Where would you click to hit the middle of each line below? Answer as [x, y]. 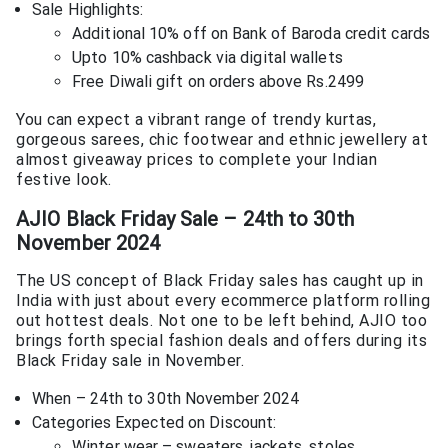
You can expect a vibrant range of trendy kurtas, [196, 120]
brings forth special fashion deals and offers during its [221, 341]
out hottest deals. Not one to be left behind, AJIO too [221, 321]
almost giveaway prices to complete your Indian [196, 160]
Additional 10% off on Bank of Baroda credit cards [251, 34]
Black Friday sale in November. [130, 361]
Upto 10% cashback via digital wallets [207, 58]
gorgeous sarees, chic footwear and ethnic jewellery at [222, 140]
